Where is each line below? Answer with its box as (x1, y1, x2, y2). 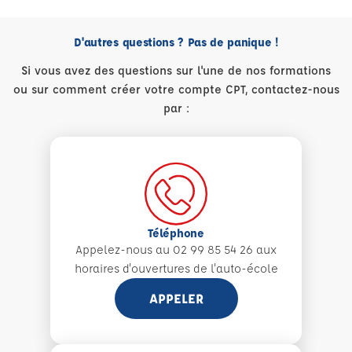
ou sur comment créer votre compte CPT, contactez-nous (13, 82, 339, 97)
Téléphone (148, 225, 204, 241)
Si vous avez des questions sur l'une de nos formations (21, 63, 331, 79)
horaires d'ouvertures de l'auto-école (74, 261, 278, 277)
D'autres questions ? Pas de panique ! (74, 35, 278, 50)
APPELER (148, 290, 203, 307)
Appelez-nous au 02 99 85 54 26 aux (75, 242, 277, 258)
